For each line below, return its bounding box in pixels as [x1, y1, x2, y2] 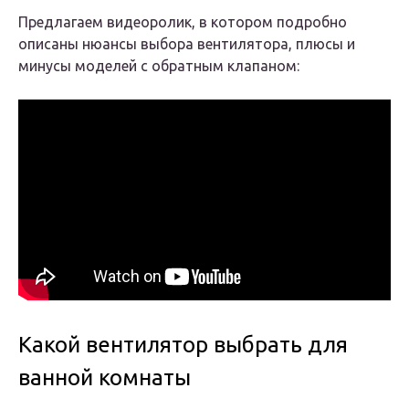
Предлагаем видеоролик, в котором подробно [18, 14, 347, 31]
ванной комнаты [18, 365, 191, 391]
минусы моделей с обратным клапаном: [18, 58, 299, 75]
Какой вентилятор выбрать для [18, 332, 348, 358]
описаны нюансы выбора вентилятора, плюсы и [18, 36, 355, 53]
